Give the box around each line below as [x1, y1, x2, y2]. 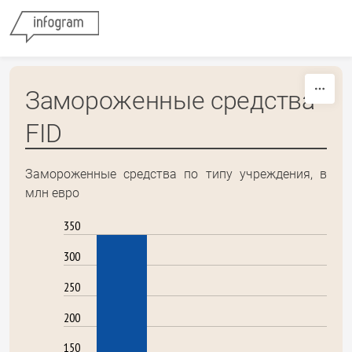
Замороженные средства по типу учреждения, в [25, 167, 327, 181]
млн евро [25, 185, 79, 200]
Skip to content [135, 6, 217, 22]
